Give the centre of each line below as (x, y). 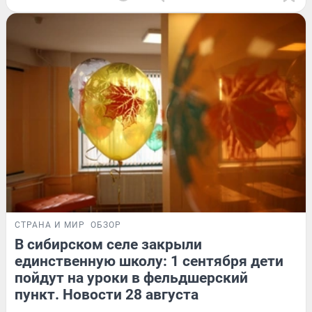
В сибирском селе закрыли (108, 245)
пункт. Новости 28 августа (107, 295)
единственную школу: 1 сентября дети (149, 262)
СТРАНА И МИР (50, 225)
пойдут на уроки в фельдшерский (131, 278)
